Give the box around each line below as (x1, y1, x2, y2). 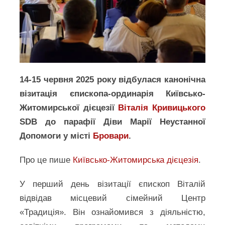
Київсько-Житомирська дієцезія (73, 155, 199, 165)
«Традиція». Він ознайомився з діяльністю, (20, 207, 205, 217)
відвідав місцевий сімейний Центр (20, 193, 205, 203)
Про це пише (20, 155, 73, 165)
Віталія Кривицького (118, 103, 205, 113)
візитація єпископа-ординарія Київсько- (20, 89, 205, 99)
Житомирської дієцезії (20, 103, 119, 113)
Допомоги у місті (20, 131, 93, 141)
